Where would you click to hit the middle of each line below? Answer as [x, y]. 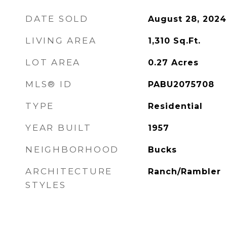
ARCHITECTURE [69, 171]
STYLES [46, 185]
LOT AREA [53, 62]
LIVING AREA [61, 41]
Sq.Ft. [187, 41]
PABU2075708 [181, 84]
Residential [175, 106]
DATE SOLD [57, 19]
